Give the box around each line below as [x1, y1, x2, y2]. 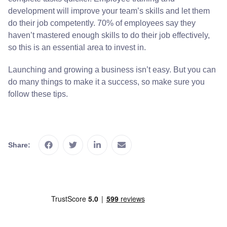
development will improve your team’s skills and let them [8, 7, 210, 15]
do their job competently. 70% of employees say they [8, 19, 196, 27]
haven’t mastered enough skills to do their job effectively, [8, 31, 210, 40]
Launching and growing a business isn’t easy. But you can [8, 65, 216, 74]
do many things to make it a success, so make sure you [8, 78, 205, 86]
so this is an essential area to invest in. [8, 43, 146, 52]
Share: [8, 141, 30, 149]
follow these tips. [8, 90, 68, 98]
